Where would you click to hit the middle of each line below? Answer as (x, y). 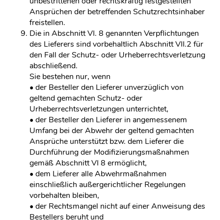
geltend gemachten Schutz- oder (86, 98)
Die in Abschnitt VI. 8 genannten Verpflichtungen (114, 33)
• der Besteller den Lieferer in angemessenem (108, 120)
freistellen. (47, 23)
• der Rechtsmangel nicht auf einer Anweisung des (117, 206)
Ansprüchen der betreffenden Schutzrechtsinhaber (117, 12)
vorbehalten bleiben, (64, 195)
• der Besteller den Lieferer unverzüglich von (107, 87)
